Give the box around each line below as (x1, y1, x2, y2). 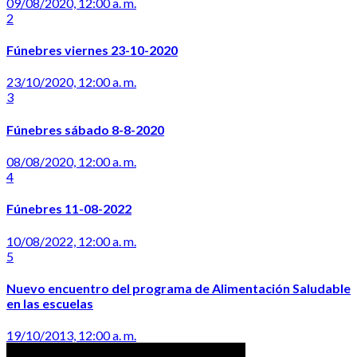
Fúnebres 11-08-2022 (6, 201, 131, 217)
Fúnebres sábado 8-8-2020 (6, 121, 164, 137)
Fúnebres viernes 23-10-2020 (6, 42, 178, 58)
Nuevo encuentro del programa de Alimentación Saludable (6, 280, 351, 296)
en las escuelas (6, 295, 93, 311)
